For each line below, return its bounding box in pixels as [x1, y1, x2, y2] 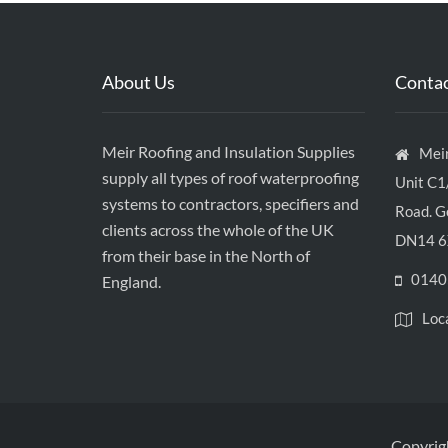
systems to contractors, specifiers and [102, 194, 359, 213]
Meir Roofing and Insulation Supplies [102, 142, 355, 161]
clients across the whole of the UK [102, 220, 334, 239]
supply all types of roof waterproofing [102, 168, 359, 187]
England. [102, 272, 161, 291]
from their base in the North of [102, 246, 310, 265]
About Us [102, 71, 175, 93]
